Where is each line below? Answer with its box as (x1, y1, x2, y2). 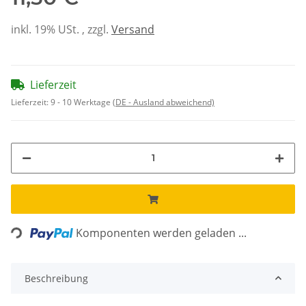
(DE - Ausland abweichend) (113, 96, 214, 108)
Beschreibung (25, 271, 88, 285)
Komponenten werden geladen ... (76, 225, 247, 240)
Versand (111, 21, 154, 37)
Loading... (11, 211, 63, 245)
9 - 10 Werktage (51, 96, 113, 108)
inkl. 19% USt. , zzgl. (11, 21, 111, 37)
